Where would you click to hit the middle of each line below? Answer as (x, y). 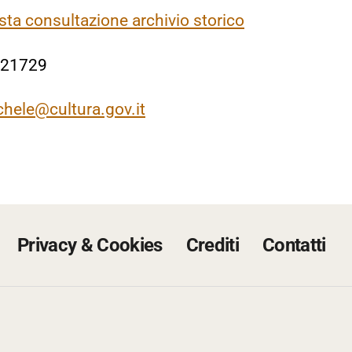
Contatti (294, 246)
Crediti (213, 246)
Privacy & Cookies (90, 246)
